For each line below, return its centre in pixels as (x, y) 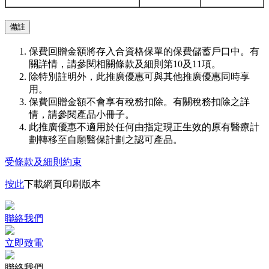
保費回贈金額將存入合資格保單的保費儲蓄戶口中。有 (144, 51)
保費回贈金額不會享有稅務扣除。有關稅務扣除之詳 (139, 101)
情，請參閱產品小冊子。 (82, 114)
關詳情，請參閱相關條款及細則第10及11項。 (125, 64)
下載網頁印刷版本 (62, 184)
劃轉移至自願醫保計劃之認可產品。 (106, 139)
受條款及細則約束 (43, 162)
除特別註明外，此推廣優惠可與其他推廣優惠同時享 (139, 76)
